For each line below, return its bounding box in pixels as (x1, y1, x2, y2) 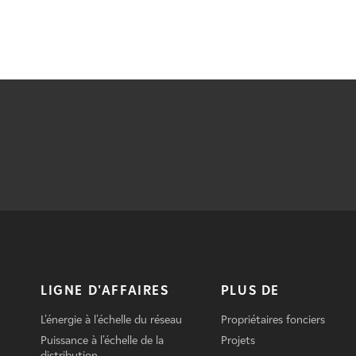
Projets (220, 334, 255, 348)
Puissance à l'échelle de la (40, 334, 164, 348)
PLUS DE (220, 283, 281, 299)
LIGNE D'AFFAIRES (40, 283, 169, 299)
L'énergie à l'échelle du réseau (40, 313, 182, 327)
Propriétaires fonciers (220, 313, 325, 327)
